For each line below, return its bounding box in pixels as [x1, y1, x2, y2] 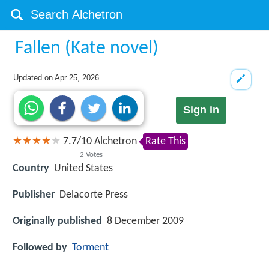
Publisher [13, 189, 55, 201]
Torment [72, 242, 109, 254]
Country [13, 162, 49, 174]
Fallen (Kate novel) [15, 39, 159, 58]
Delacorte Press [59, 189, 128, 201]
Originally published [13, 215, 102, 227]
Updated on [13, 73, 55, 82]
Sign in [183, 104, 219, 116]
